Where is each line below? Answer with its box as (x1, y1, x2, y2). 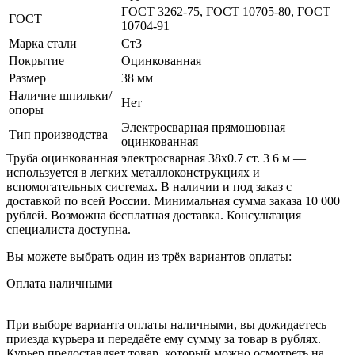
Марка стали (9, 36, 77, 50)
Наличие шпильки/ (9, 88, 112, 102)
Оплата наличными (6, 276, 113, 290)
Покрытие (9, 53, 64, 67)
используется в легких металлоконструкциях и (6, 165, 260, 179)
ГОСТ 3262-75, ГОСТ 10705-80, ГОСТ (121, 4, 330, 18)
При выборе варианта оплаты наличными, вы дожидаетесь (6, 317, 326, 331)
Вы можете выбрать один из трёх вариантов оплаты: (6, 249, 292, 263)
